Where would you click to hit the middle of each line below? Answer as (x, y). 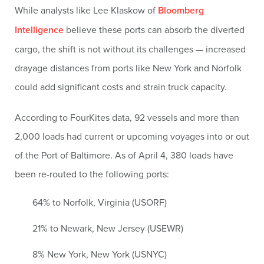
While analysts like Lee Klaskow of (86, 10)
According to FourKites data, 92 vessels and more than (127, 117)
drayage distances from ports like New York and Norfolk (128, 68)
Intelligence (39, 30)
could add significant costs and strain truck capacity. (121, 87)
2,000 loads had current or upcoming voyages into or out (132, 136)
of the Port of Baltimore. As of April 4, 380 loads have (124, 155)
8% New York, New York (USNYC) (100, 254)
